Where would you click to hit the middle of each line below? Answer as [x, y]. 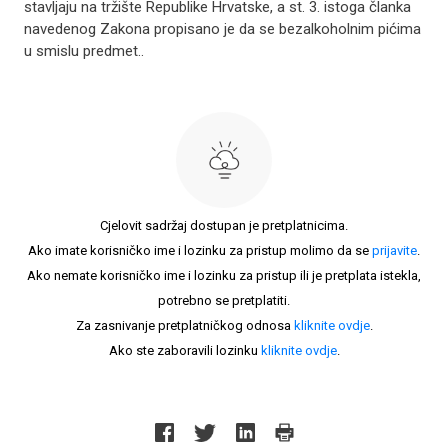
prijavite [394, 250]
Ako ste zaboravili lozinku [184, 350]
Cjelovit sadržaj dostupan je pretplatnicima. [224, 225]
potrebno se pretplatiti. [224, 300]
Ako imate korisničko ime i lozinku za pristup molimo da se [200, 250]
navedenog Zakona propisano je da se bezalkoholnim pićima [222, 29]
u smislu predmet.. [84, 51]
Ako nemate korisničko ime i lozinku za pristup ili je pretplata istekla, [224, 275]
